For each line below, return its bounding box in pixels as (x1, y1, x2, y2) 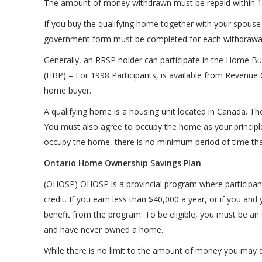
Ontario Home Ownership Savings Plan (43, 157, 201, 169)
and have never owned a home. (43, 224, 163, 236)
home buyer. (43, 85, 91, 96)
